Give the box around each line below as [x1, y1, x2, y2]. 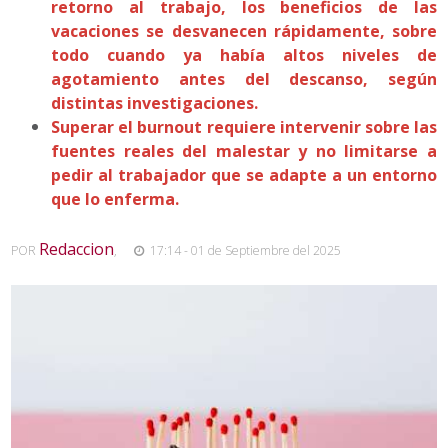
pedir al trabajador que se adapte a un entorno [51, 163, 437, 186]
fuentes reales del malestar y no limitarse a [51, 139, 437, 162]
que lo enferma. [51, 187, 180, 210]
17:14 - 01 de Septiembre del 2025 [146, 241, 341, 259]
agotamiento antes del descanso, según [51, 67, 437, 90]
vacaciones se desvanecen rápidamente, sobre [51, 19, 437, 42]
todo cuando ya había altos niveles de [51, 43, 437, 66]
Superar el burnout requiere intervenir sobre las [51, 115, 437, 138]
